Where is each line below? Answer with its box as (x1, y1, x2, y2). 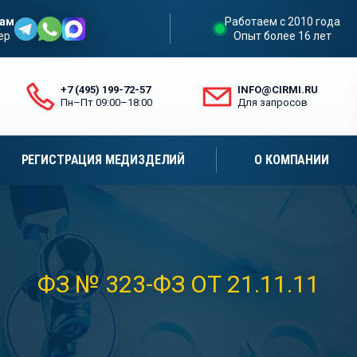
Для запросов (237, 96, 308, 108)
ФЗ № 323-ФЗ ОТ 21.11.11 (37, 270, 320, 298)
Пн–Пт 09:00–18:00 (60, 96, 152, 108)
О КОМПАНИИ (254, 152, 329, 167)
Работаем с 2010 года (224, 15, 340, 28)
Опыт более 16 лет (233, 29, 331, 42)
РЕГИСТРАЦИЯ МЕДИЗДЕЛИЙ (21, 152, 186, 167)
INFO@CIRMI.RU (237, 84, 319, 96)
